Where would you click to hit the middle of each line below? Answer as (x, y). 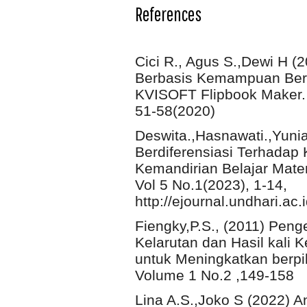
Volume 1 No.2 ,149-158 (214, 275)
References (168, 14)
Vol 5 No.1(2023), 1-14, (211, 184)
